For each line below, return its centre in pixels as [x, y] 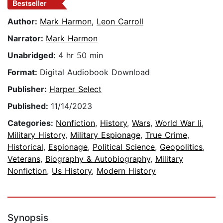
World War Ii [178, 123]
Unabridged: [33, 56]
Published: [29, 106]
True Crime [166, 135]
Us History [72, 171]
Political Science [124, 147]
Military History [36, 135]
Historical [25, 147]
